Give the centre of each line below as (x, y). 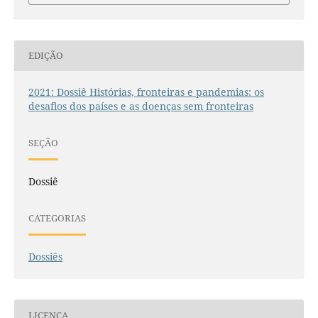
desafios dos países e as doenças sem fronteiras (141, 106)
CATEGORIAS (57, 218)
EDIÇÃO (45, 56)
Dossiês (45, 257)
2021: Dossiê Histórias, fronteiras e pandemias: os (146, 92)
